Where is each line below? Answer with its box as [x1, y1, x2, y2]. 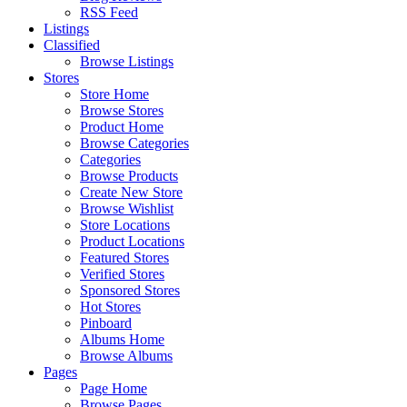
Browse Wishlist [80, 201, 174, 216]
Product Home [80, 119, 164, 134]
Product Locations [80, 233, 184, 249]
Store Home [80, 86, 149, 102]
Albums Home [80, 332, 164, 347]
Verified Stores [80, 266, 164, 282]
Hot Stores [80, 299, 141, 314]
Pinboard [80, 315, 132, 331]
